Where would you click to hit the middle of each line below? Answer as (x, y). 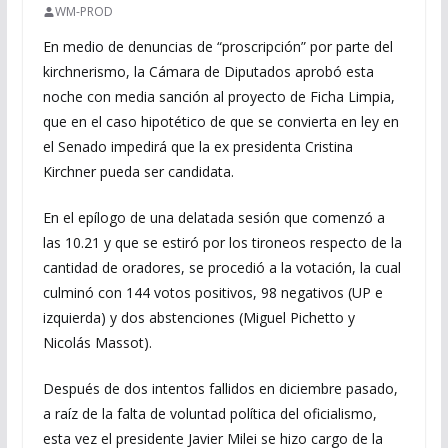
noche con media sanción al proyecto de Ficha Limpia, (218, 96)
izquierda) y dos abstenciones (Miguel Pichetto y (198, 317)
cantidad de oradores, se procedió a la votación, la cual (221, 267)
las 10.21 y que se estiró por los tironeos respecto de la (222, 242)
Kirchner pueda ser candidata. (138, 171)
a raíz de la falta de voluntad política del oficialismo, (209, 413)
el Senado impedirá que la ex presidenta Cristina (197, 146)
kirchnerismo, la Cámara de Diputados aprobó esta (208, 71)
